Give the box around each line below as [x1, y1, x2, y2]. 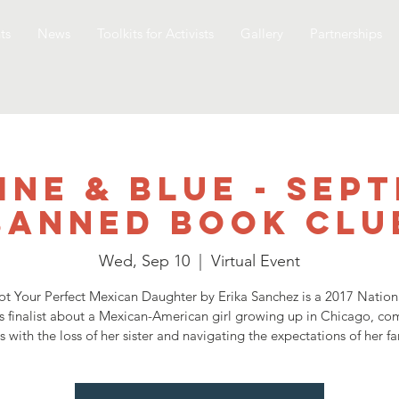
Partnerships [309, 25, 382, 42]
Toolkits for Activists [96, 25, 214, 42]
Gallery [240, 25, 283, 42]
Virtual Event [210, 250, 300, 271]
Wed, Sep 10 [98, 250, 190, 271]
